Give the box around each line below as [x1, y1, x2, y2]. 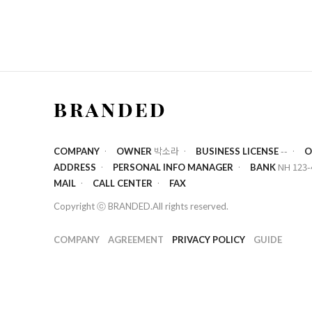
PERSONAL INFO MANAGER [112, 162, 233, 173]
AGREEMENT [107, 233, 164, 245]
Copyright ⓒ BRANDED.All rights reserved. [53, 201, 228, 212]
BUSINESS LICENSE [195, 146, 281, 157]
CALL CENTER [92, 178, 153, 189]
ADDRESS [53, 162, 96, 173]
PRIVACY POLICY [171, 233, 245, 245]
